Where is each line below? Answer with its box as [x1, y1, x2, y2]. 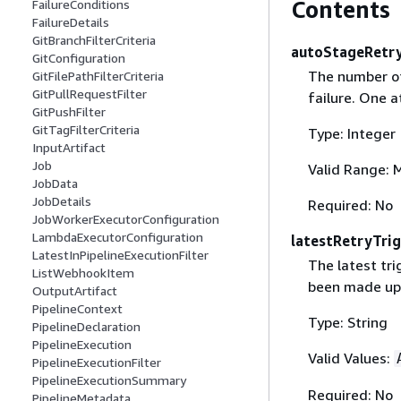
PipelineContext [32, 301, 123, 317]
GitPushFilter [32, 104, 106, 120]
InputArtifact [32, 140, 106, 156]
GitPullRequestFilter [32, 86, 147, 102]
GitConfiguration [32, 50, 125, 66]
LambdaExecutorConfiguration [32, 229, 203, 245]
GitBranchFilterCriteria [32, 32, 156, 48]
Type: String [307, 312, 388, 331]
